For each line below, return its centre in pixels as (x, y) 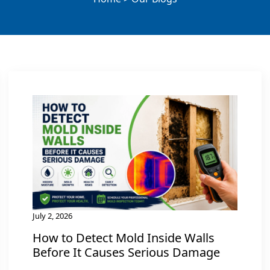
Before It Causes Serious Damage (126, 253)
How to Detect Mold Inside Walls (124, 238)
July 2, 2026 (52, 216)
